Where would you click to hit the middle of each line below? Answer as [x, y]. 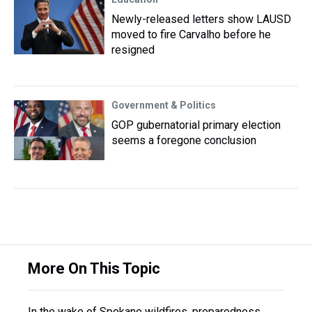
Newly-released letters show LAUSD [201, 19]
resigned [133, 50]
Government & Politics [164, 105]
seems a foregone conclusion [184, 140]
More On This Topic [94, 268]
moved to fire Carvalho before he [191, 34]
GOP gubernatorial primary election [196, 125]
